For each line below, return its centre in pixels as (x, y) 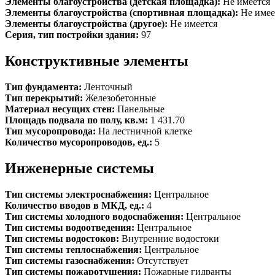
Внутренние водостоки (170, 238)
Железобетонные (121, 98)
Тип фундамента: (45, 87)
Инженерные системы (79, 168)
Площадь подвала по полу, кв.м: (78, 120)
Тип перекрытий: (45, 98)
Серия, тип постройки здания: (73, 35)
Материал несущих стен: (61, 109)
